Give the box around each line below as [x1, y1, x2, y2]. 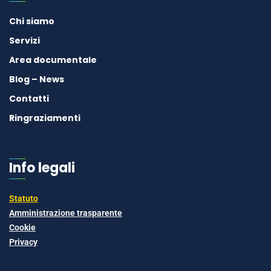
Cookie [9, 223, 36, 233]
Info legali [9, 158, 75, 178]
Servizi [9, 34, 40, 47]
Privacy [9, 237, 38, 247]
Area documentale [9, 54, 97, 67]
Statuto [9, 194, 38, 204]
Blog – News [9, 73, 64, 86]
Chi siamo [9, 15, 54, 28]
